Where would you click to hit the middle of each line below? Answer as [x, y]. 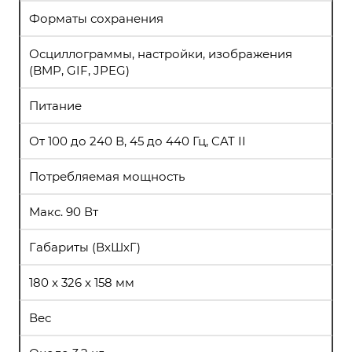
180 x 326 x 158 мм [82, 282]
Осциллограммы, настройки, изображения [161, 54]
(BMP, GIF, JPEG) [79, 70]
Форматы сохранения [96, 18]
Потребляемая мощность [107, 176]
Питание [55, 106]
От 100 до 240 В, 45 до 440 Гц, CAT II [137, 141]
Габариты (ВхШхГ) [85, 247]
